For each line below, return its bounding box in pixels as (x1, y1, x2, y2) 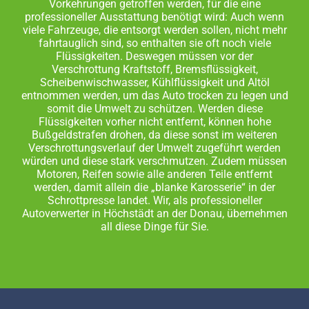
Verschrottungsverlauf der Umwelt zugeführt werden (28, 141, 281, 155)
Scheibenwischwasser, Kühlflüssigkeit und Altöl (39, 76, 270, 90)
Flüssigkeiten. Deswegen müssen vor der (56, 50, 253, 63)
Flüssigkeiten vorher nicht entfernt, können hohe (38, 115, 271, 129)
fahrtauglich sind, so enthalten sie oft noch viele (38, 37, 271, 50)
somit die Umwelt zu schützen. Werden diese (46, 102, 263, 116)
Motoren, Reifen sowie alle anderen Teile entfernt (37, 168, 272, 181)
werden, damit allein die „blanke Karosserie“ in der (34, 181, 275, 195)
